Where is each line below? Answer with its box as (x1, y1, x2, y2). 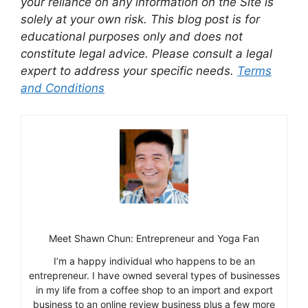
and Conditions (21, 81, 104, 96)
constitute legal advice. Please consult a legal (21, 47, 272, 61)
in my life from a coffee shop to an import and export (35, 284, 273, 296)
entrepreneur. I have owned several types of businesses (28, 269, 280, 282)
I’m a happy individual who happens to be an (53, 255, 255, 267)
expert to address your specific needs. (21, 64, 237, 78)
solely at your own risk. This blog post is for (21, 12, 260, 27)
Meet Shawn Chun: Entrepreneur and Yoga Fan (49, 232, 259, 245)
